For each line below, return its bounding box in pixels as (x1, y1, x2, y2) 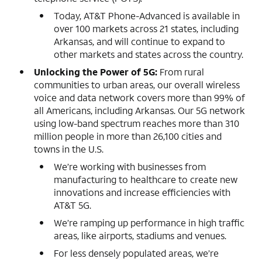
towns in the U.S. (34, 142, 104, 155)
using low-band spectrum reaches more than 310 (34, 116, 239, 129)
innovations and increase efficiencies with (54, 185, 230, 198)
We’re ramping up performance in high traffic (54, 216, 244, 229)
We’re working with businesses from (54, 160, 206, 173)
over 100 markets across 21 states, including (54, 22, 239, 35)
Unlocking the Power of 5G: (34, 65, 157, 78)
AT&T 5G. (54, 198, 91, 211)
